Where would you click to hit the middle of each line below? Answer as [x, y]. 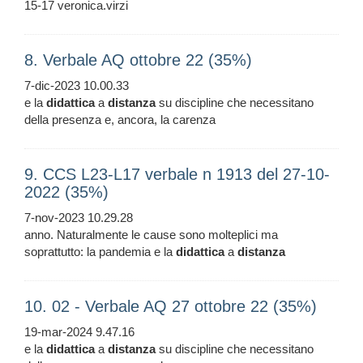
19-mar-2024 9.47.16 [79, 332]
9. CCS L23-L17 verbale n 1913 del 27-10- [177, 175]
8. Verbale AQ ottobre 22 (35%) [138, 60]
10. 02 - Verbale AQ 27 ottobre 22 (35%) [171, 307]
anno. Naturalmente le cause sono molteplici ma [151, 235]
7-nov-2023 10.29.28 [79, 218]
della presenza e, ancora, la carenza [120, 120]
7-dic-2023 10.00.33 [77, 86]
